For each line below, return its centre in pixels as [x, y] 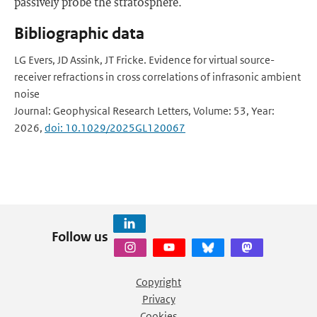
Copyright [158, 282]
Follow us [80, 236]
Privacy [158, 299]
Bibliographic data [79, 34]
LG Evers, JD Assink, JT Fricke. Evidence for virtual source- [144, 60]
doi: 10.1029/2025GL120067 [115, 128]
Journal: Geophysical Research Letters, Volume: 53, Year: [144, 111]
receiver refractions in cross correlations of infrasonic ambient [157, 77]
